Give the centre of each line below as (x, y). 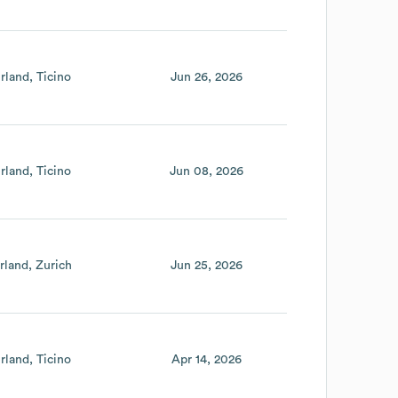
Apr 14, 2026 (206, 359)
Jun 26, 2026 (206, 77)
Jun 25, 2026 (206, 265)
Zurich (53, 265)
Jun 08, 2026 (206, 171)
